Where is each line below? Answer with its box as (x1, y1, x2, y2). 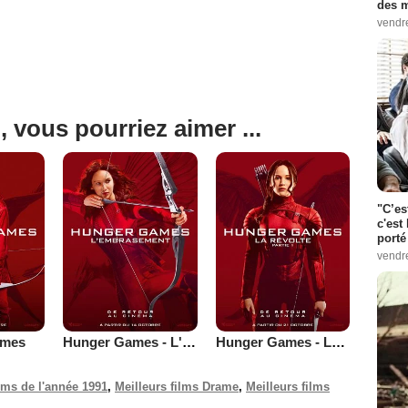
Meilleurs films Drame (115, 379, 239, 393)
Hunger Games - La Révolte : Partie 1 (331, 333, 345, 350)
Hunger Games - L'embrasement (182, 333, 196, 350)
